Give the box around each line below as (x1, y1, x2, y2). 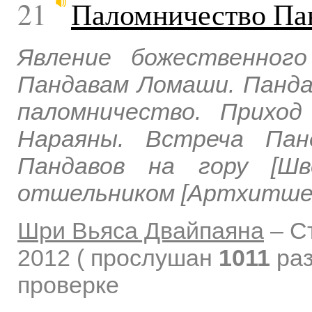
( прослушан (77, 244, 219, 272)
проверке (17, 272, 119, 299)
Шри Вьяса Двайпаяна (17, 217, 264, 244)
